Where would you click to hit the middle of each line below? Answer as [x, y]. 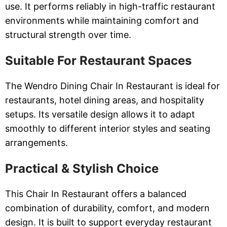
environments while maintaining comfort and [102, 21]
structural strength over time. [68, 35]
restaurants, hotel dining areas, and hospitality [105, 100]
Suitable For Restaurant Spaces [98, 61]
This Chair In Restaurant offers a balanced [96, 194]
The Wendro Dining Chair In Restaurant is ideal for [112, 86]
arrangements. [36, 143]
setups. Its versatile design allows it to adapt [100, 115]
